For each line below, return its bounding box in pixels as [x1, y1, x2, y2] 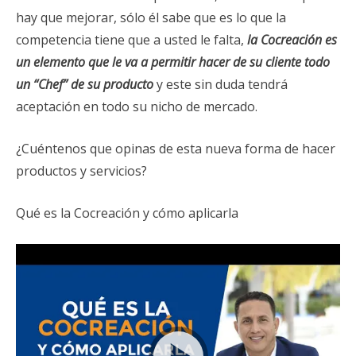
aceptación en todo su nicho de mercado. [16, 97, 257, 115]
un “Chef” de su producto [16, 75, 153, 93]
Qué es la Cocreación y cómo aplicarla [16, 203, 238, 222]
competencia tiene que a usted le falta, [16, 30, 247, 48]
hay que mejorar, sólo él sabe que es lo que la [16, 8, 286, 26]
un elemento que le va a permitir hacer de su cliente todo [16, 52, 330, 71]
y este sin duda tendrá [157, 75, 288, 93]
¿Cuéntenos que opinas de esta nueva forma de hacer [16, 139, 335, 157]
